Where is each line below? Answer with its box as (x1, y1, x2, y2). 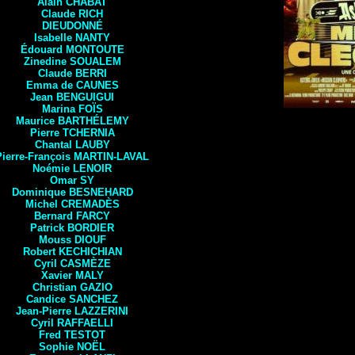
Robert (22, 246, 59, 258)
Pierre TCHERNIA (29, 127, 115, 139)
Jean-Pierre (16, 305, 74, 317)
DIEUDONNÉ (41, 20, 103, 32)
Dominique (11, 186, 69, 198)
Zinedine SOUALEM (23, 55, 121, 67)
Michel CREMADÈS (25, 198, 120, 210)
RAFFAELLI (57, 317, 113, 329)
